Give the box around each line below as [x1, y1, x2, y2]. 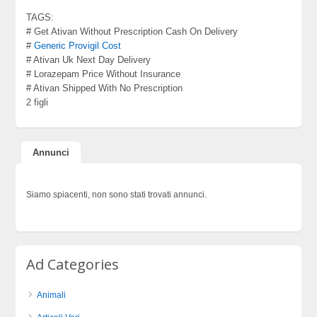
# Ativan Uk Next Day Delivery [26, 54, 151, 65]
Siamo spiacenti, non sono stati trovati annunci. [26, 190, 207, 200]
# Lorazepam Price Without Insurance [26, 69, 181, 79]
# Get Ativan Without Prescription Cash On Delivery [26, 26, 238, 37]
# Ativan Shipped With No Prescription [26, 83, 183, 93]
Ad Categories [26, 255, 120, 274]
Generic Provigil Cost [34, 40, 122, 51]
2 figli [26, 97, 49, 108]
